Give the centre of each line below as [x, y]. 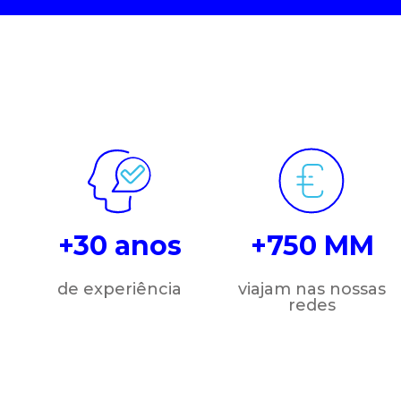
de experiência [120, 289]
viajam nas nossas [312, 289]
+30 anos [119, 245]
